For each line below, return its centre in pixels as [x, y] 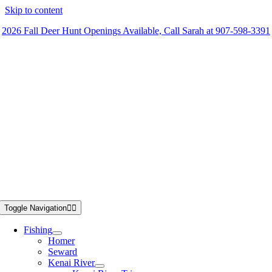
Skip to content [34, 10]
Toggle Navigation [36, 208]
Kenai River [72, 263]
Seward [63, 252]
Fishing [38, 230]
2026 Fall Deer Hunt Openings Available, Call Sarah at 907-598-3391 [136, 31]
